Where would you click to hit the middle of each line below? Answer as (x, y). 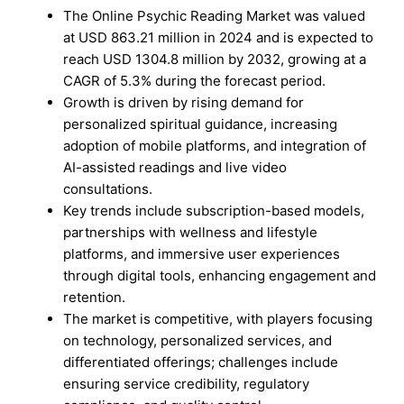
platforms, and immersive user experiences (202, 253)
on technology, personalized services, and (198, 340)
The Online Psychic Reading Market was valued (215, 15)
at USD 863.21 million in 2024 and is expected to (219, 37)
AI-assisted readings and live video (175, 167)
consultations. (108, 188)
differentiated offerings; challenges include (201, 362)
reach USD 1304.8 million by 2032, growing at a (215, 59)
